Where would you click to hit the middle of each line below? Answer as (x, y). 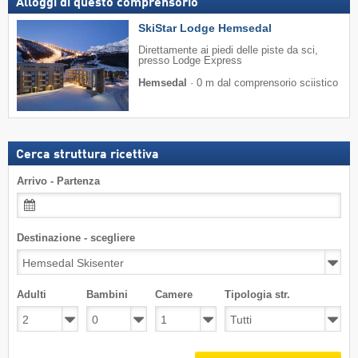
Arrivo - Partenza (58, 181)
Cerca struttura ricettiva (88, 155)
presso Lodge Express (190, 60)
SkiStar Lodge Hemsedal (205, 28)
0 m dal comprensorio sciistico (267, 83)
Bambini (107, 295)
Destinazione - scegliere (76, 238)
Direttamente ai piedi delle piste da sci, (228, 50)
